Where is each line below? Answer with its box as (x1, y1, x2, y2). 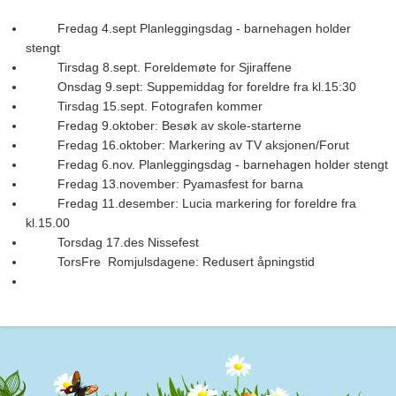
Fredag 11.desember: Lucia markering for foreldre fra (25, 195, 356, 210)
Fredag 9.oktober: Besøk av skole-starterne (25, 118, 301, 133)
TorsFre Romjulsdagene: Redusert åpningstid (25, 254, 315, 269)
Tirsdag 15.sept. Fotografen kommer (25, 98, 263, 113)
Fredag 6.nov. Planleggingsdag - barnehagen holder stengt (25, 156, 388, 171)
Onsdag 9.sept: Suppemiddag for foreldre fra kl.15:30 (25, 79, 356, 94)
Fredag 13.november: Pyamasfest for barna (25, 176, 303, 191)
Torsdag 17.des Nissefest (25, 234, 199, 249)
